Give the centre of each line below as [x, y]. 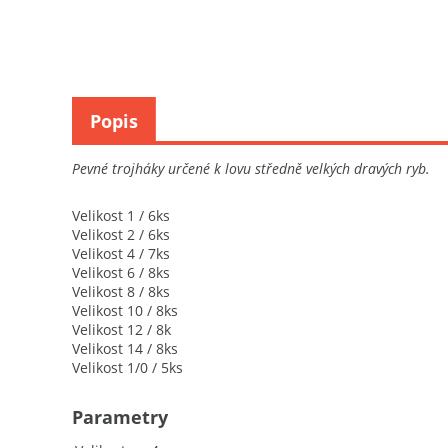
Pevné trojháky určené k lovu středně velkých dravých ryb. [251, 169]
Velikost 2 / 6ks [121, 235]
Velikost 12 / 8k [121, 330]
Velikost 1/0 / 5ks [127, 368]
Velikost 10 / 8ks [125, 311]
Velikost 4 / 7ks [123, 254]
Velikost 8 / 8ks [121, 292]
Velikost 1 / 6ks [121, 216]
